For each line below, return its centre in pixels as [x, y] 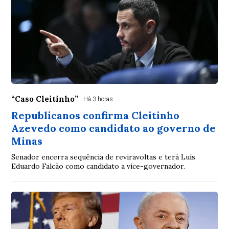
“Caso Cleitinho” [45, 99]
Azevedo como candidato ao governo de [114, 128]
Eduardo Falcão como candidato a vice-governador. [98, 166]
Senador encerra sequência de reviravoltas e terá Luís [104, 157]
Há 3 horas [98, 99]
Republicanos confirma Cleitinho [96, 115]
